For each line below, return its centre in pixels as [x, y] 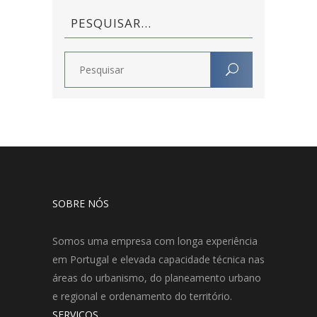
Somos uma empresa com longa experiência [155, 241]
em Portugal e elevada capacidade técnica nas [158, 260]
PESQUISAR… [111, 23]
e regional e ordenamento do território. [142, 296]
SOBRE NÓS [81, 204]
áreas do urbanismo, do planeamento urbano [157, 278]
